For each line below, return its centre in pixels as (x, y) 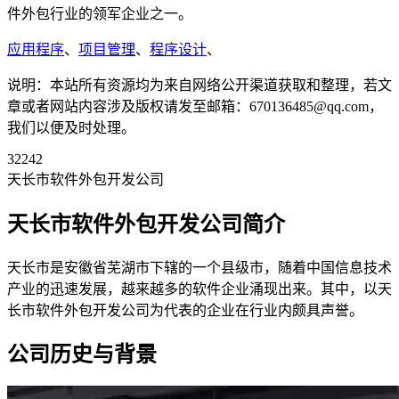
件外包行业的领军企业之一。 (100, 13)
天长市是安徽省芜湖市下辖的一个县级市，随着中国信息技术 (199, 267)
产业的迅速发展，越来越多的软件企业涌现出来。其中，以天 (199, 289)
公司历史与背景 (82, 355)
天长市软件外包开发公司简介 (146, 224)
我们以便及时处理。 (71, 127)
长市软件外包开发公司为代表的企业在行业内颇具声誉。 (185, 310)
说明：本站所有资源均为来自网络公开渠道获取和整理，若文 (199, 85)
